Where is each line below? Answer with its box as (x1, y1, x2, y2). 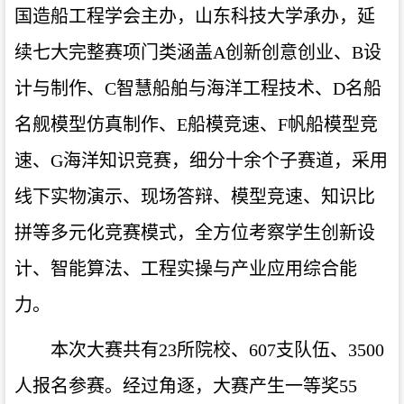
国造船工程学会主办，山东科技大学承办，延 (14, 5, 375, 26)
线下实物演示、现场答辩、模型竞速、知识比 (14, 186, 375, 207)
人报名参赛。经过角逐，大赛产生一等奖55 (14, 375, 357, 396)
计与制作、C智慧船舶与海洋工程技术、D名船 (14, 78, 381, 98)
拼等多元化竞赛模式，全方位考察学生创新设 (14, 222, 375, 243)
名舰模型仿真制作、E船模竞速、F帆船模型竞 (14, 114, 378, 134)
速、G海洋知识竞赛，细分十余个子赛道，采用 (14, 150, 388, 170)
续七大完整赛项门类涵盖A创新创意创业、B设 (14, 41, 381, 62)
